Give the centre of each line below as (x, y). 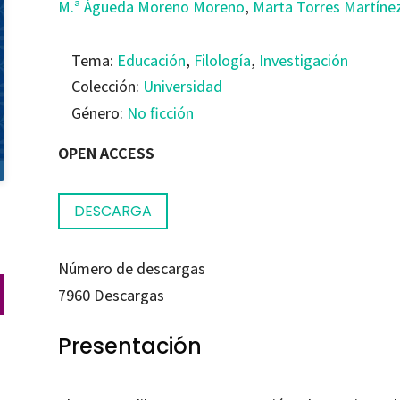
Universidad (182, 87)
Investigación (303, 60)
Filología (222, 60)
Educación (151, 60)
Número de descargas (131, 269)
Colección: (107, 87)
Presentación (129, 346)
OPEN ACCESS (106, 153)
